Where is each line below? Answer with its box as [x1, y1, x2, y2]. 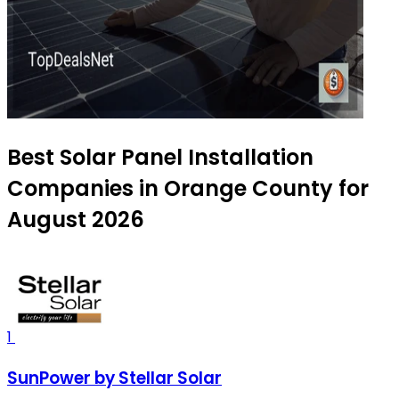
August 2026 [7, 205, 144, 235]
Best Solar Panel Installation [7, 142, 313, 173]
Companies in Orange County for [7, 174, 369, 204]
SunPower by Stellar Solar [7, 366, 222, 391]
